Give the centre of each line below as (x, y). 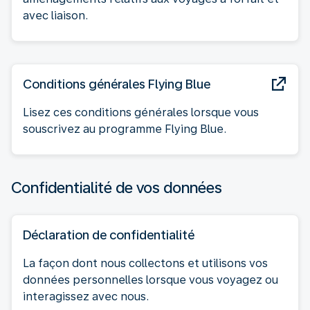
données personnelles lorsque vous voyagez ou (151, 280)
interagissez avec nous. (86, 296)
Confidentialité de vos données (117, 187)
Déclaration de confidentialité (109, 235)
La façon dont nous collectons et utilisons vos (145, 263)
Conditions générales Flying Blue (117, 84)
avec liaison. (55, 15)
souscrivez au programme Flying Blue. (125, 129)
